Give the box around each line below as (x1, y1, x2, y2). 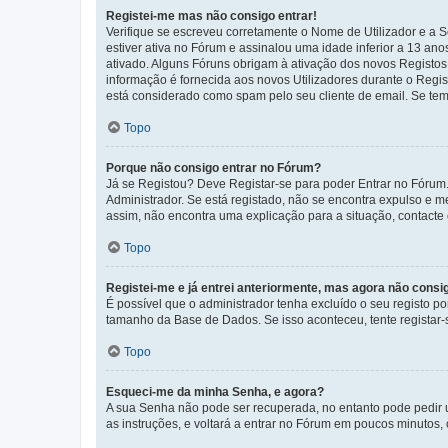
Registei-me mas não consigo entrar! (106, 8, 317, 23)
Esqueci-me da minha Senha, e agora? (106, 384, 324, 399)
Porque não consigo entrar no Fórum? (106, 160, 321, 175)
